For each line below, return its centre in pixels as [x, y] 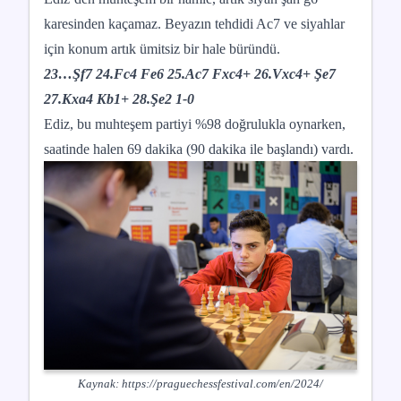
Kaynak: [100, 384]
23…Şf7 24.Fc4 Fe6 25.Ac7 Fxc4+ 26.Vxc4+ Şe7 [190, 74]
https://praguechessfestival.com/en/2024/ [222, 384]
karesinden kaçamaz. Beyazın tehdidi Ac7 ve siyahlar [194, 24]
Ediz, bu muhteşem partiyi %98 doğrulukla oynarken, [195, 124]
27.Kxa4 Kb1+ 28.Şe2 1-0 [119, 99]
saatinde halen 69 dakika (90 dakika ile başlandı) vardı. [200, 149]
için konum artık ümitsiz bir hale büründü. [162, 49]
